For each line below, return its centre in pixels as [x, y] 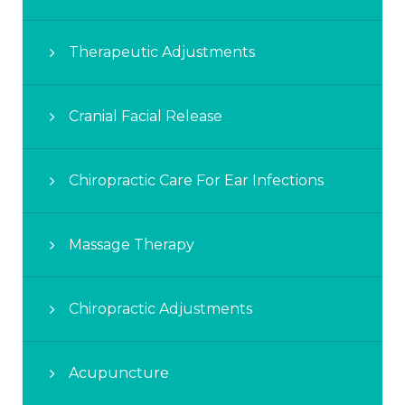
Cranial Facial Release [146, 116]
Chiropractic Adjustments [160, 308]
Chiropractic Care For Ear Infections [196, 180]
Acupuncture [119, 372]
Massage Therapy [132, 244]
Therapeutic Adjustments [162, 52]
